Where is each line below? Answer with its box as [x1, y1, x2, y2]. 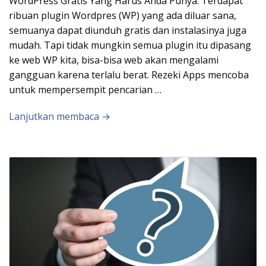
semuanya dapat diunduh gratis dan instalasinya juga [9, 23, 246, 37]
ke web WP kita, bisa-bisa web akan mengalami [9, 53, 218, 66]
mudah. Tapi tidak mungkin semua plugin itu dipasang [9, 38, 251, 52]
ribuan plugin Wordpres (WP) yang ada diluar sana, [9, 8, 236, 22]
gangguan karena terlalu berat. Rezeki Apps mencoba [9, 68, 249, 81]
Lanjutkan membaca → [9, 109, 110, 123]
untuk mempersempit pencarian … [9, 83, 161, 96]
